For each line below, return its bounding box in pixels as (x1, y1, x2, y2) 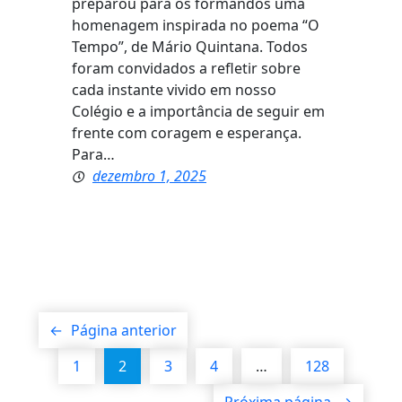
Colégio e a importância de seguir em (72, 101, 325, 122)
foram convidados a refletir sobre (72, 58, 301, 79)
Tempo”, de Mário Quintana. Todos (72, 37, 308, 57)
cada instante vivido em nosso (72, 80, 276, 100)
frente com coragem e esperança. (72, 123, 301, 144)
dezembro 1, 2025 (92, 166, 206, 187)
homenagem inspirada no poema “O (72, 15, 319, 36)
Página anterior (71, 320, 177, 341)
